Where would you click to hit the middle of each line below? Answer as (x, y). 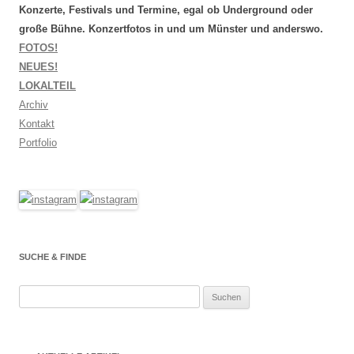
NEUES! (38, 67)
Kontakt (37, 124)
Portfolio (38, 143)
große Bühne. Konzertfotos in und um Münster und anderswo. (171, 29)
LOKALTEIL (47, 86)
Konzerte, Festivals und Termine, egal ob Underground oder (166, 10)
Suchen (36, 294)
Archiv (34, 105)
